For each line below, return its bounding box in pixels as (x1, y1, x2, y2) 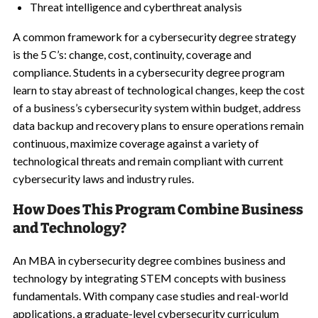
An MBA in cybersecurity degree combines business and (12, 253, 285, 267)
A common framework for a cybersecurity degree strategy (12, 30, 296, 43)
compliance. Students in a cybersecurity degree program (12, 65, 285, 79)
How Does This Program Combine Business (12, 201, 303, 218)
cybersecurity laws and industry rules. (12, 172, 194, 185)
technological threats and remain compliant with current (12, 154, 283, 168)
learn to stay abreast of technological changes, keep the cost (12, 83, 305, 97)
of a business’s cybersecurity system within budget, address (12, 101, 301, 114)
